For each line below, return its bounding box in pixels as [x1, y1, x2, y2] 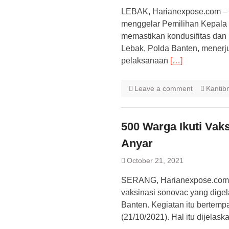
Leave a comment [134, 84, 193, 93]
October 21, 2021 [127, 156, 184, 165]
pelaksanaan [121, 56, 170, 65]
